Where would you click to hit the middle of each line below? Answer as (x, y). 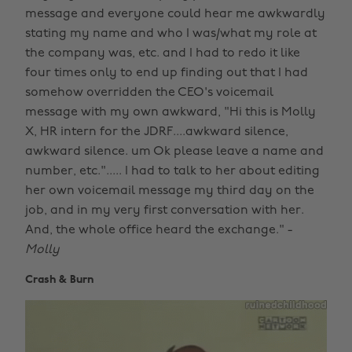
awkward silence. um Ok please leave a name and (174, 152)
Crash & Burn (59, 280)
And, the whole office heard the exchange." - (159, 231)
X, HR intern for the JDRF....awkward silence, (157, 132)
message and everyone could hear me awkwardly (175, 15)
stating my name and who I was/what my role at (171, 34)
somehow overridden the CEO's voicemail (149, 93)
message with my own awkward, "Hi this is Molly (170, 113)
